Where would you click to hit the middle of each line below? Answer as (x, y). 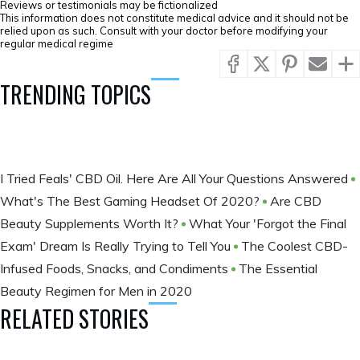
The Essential (278, 268)
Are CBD (296, 201)
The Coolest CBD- (295, 246)
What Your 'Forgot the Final (268, 223)
